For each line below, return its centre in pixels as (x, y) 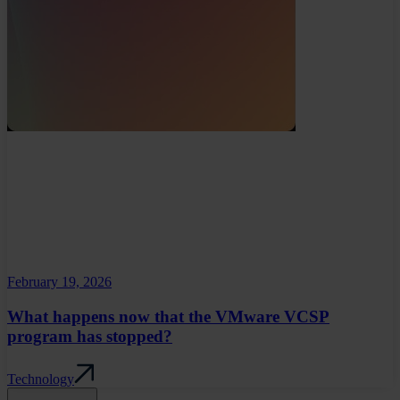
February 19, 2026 (59, 282)
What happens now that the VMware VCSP (168, 317)
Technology (41, 379)
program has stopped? (90, 337)
